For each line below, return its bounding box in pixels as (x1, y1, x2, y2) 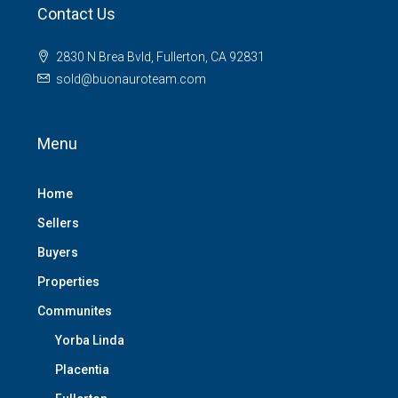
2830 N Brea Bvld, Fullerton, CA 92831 (56, 50, 265, 64)
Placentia (55, 362, 109, 377)
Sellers (37, 216, 79, 230)
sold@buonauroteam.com (56, 72, 206, 86)
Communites (37, 304, 112, 318)
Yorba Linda (55, 333, 124, 347)
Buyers (37, 245, 78, 259)
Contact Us (37, 4, 115, 23)
